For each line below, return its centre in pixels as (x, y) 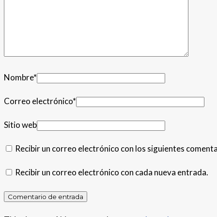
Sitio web (20, 124)
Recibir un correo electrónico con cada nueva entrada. (112, 172)
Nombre (19, 77)
